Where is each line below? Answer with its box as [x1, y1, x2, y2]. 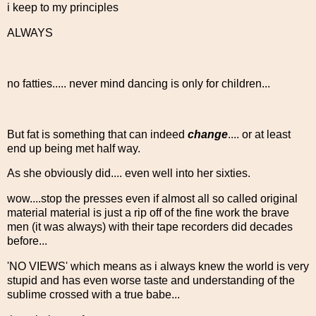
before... [7, 235, 47, 248]
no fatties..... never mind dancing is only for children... [7, 77, 270, 90]
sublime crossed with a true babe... [7, 288, 180, 301]
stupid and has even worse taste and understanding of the [7, 274, 295, 287]
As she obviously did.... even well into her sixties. [7, 167, 250, 180]
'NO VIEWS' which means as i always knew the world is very [7, 260, 309, 273]
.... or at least [228, 128, 291, 140]
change [188, 128, 228, 140]
